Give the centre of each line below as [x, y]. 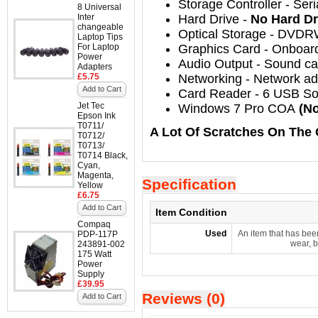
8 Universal [99, 7]
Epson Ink [97, 116]
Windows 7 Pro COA [237, 109]
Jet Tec [91, 106]
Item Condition [191, 212]
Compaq [94, 224]
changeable [100, 27]
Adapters [95, 67]
